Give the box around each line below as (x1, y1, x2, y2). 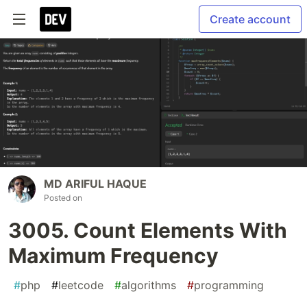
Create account (210, 12, 291, 26)
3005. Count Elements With (8, 218, 287, 243)
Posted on (44, 193, 82, 204)
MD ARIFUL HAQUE (44, 177, 147, 191)
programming (194, 278, 264, 293)
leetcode (58, 278, 103, 293)
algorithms (121, 278, 176, 293)
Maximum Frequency (8, 243, 219, 269)
